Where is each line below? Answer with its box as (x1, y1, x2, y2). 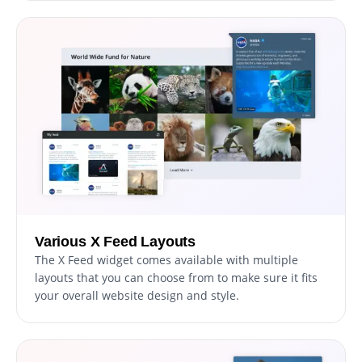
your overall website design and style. (35, 288, 239, 303)
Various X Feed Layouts (35, 234, 196, 250)
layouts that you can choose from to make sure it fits (35, 270, 318, 285)
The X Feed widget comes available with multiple (35, 252, 298, 267)
